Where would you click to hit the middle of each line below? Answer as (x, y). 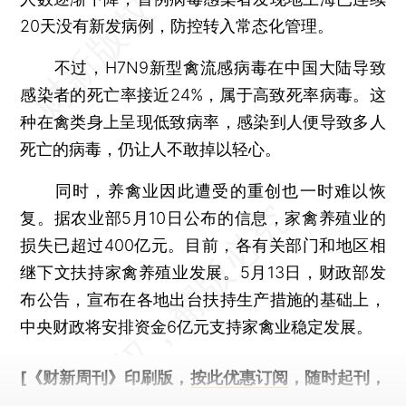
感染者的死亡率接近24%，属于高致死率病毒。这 (203, 94)
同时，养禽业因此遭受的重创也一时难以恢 (203, 190)
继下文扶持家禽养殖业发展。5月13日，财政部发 (203, 272)
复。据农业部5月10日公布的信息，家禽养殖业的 (203, 217)
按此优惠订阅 (239, 377)
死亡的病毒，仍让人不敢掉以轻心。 (151, 149)
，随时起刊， (337, 377)
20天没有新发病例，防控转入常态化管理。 (177, 25)
